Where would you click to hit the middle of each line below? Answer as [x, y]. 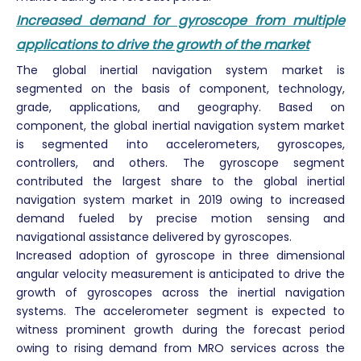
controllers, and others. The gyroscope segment [180, 163]
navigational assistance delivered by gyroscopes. [154, 237]
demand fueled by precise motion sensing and [180, 218]
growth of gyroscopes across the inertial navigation [180, 293]
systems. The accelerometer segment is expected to [180, 311]
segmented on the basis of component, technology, [180, 89]
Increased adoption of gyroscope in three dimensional [180, 255]
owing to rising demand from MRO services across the [180, 348]
